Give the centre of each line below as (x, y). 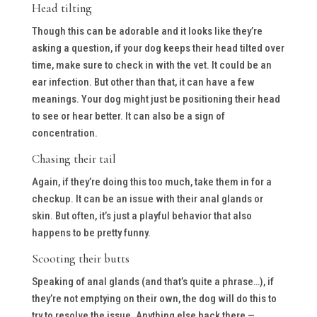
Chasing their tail (74, 158)
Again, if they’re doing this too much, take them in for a (151, 181)
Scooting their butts (80, 258)
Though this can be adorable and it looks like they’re (147, 31)
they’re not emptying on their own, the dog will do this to (154, 298)
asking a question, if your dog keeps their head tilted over (158, 48)
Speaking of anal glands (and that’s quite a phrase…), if (152, 281)
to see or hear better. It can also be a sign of (128, 116)
